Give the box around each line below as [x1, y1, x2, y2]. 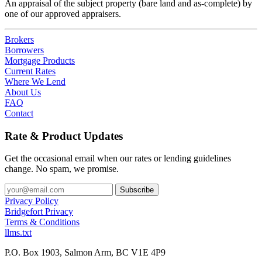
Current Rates [5, 65, 56, 76]
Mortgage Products [5, 55, 75, 65]
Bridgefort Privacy [5, 206, 73, 217]
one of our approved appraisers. [5, 8, 121, 19]
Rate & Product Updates [5, 129, 123, 142]
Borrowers [5, 44, 44, 55]
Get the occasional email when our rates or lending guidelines [5, 153, 231, 164]
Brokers [5, 34, 34, 44]
